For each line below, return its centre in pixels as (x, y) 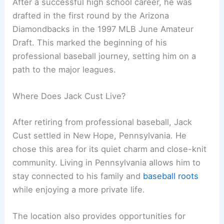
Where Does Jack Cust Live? (69, 96)
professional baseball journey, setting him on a (104, 56)
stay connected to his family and (78, 176)
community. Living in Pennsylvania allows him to (107, 162)
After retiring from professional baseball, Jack (102, 122)
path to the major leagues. (64, 69)
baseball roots (171, 176)
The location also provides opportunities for (99, 216)
